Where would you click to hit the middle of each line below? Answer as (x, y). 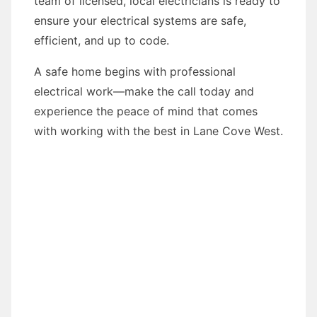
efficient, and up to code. (102, 40)
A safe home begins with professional (135, 71)
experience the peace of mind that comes (146, 111)
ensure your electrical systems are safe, (140, 21)
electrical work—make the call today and (144, 91)
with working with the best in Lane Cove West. (158, 131)
